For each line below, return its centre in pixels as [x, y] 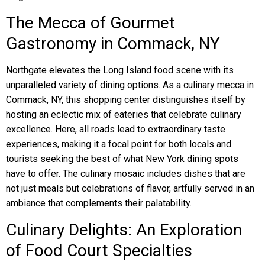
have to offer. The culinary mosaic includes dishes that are [126, 174]
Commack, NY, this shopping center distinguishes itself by [126, 100]
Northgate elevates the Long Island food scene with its [120, 70]
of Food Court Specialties [99, 251]
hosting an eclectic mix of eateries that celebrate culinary [124, 114]
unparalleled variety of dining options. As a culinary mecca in [130, 85]
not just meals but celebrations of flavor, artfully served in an [130, 188]
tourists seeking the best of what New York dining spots [122, 159]
